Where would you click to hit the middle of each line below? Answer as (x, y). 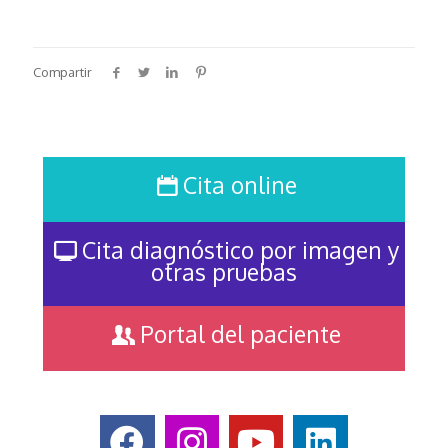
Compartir (62, 71)
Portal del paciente (240, 333)
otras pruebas (224, 271)
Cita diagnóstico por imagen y (240, 249)
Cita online (240, 184)
